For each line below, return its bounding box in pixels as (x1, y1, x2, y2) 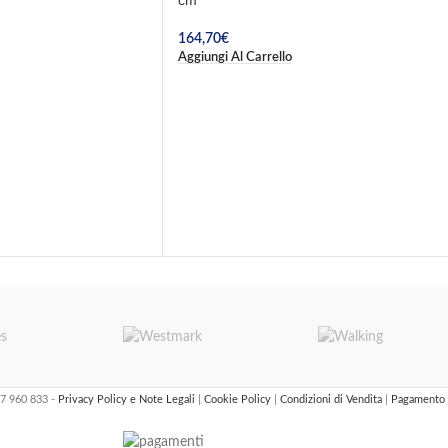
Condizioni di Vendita (279, 394, 385, 406)
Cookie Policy (203, 394, 274, 406)
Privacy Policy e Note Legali (57, 394, 198, 406)
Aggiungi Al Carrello (178, 50, 292, 63)
